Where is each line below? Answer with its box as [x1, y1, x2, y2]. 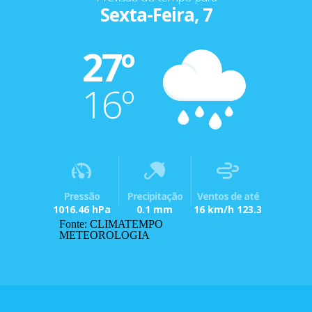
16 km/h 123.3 [194, 202, 263, 216]
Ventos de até [196, 189, 259, 203]
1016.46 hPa [52, 202, 111, 216]
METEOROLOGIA [59, 228, 150, 241]
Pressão [63, 189, 100, 203]
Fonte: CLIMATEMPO [59, 217, 163, 230]
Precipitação [127, 189, 182, 203]
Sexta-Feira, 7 [100, 2, 212, 27]
